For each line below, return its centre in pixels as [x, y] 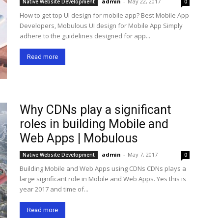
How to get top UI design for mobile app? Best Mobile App [104, 15]
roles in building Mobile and [94, 124]
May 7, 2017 [143, 154]
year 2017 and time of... [54, 189]
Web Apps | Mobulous [79, 138]
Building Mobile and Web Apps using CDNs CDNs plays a [103, 168]
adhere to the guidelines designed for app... [85, 36]
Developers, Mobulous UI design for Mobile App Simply [101, 26]
